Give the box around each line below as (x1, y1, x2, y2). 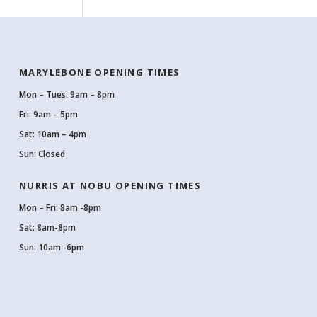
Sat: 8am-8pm (19, 221, 76, 234)
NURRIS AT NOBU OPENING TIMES (19, 179, 202, 192)
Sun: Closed (19, 148, 65, 160)
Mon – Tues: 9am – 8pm (19, 88, 115, 100)
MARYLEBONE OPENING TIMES (19, 66, 180, 79)
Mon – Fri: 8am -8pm (19, 202, 101, 214)
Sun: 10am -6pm (19, 241, 84, 253)
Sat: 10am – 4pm (19, 128, 86, 140)
